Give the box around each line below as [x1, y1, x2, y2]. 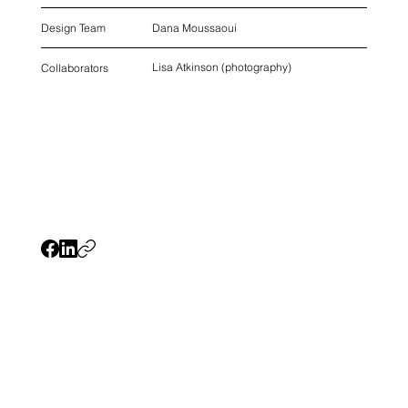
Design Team [40, 21, 106, 36]
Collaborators [40, 60, 108, 75]
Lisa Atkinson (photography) [152, 60, 292, 75]
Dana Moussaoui [152, 20, 238, 35]
